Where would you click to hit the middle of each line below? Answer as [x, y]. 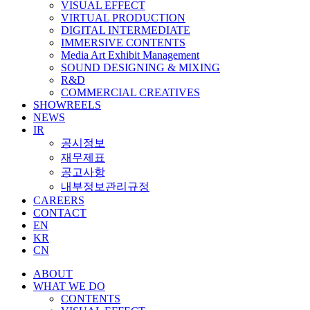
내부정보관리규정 [105, 186]
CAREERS [59, 200]
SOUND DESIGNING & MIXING [140, 67]
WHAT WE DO [69, 286]
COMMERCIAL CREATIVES [130, 92]
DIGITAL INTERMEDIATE [126, 30]
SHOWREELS [67, 105]
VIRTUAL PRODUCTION [123, 18]
